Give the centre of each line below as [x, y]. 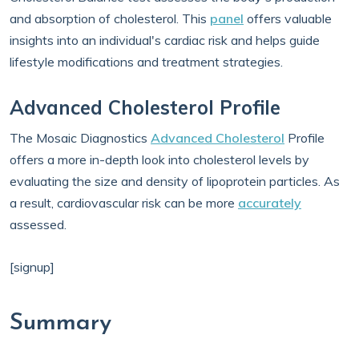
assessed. [38, 224]
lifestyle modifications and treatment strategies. [146, 62]
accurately [270, 203]
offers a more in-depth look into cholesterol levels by [159, 159]
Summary [61, 323]
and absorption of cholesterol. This [110, 18]
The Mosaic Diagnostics [80, 138]
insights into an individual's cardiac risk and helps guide [165, 40]
